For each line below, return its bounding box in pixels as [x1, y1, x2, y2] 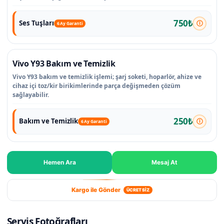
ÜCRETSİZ [126, 186, 150, 192]
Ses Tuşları [18, 18, 54, 27]
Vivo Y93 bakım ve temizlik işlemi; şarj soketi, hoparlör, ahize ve [12, 72, 201, 81]
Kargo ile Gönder [71, 185, 120, 193]
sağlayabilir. [12, 90, 49, 99]
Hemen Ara [43, 158, 76, 166]
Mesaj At [151, 158, 177, 166]
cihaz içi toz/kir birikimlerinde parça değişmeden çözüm [12, 81, 180, 90]
